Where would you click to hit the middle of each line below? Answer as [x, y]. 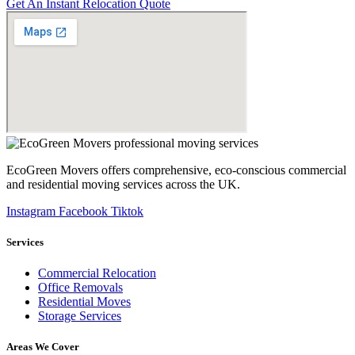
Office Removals [80, 288]
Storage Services [80, 316]
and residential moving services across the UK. [123, 184]
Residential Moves [84, 302]
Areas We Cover [43, 347]
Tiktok [127, 211]
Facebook [83, 211]
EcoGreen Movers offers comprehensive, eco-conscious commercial [176, 170]
